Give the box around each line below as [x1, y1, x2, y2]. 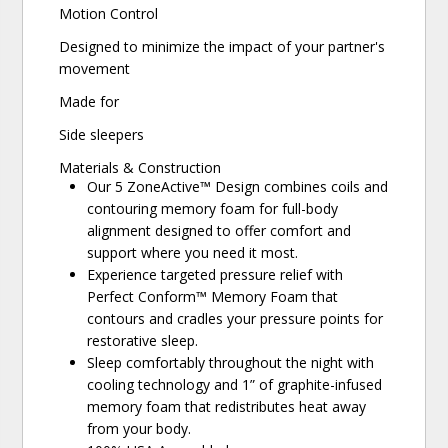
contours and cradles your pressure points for [87, 309, 384, 329]
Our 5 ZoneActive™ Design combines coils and [87, 177, 389, 197]
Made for [59, 92, 120, 112]
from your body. [87, 419, 192, 439]
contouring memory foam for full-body [87, 199, 339, 219]
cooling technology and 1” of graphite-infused [87, 375, 383, 395]
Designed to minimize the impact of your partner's [59, 37, 386, 57]
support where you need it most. [87, 243, 299, 263]
